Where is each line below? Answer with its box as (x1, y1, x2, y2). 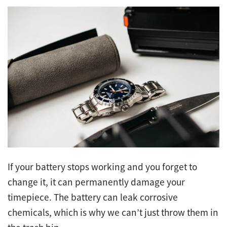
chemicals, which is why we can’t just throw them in (8, 206, 218, 218)
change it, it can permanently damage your (8, 175, 185, 188)
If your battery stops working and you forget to (8, 160, 197, 173)
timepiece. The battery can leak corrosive (8, 191, 178, 203)
